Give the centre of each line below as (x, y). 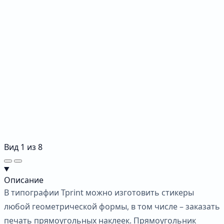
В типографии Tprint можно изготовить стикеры (99, 192)
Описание (24, 180)
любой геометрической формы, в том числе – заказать (112, 206)
